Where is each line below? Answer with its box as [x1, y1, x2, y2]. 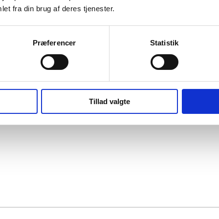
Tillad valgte [89, 97, 130, 106]
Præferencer [32, 38, 76, 47]
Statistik [150, 38, 178, 47]
